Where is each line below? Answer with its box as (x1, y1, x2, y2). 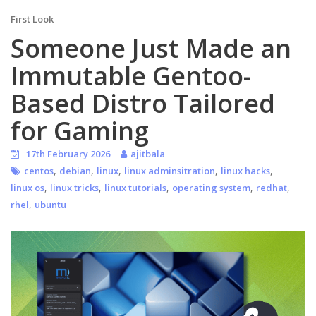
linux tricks (50, 181, 99, 195)
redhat (256, 181, 287, 195)
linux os (11, 181, 44, 195)
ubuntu (35, 198, 66, 212)
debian (59, 164, 91, 178)
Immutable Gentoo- (11, 59, 251, 94)
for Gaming (11, 114, 149, 149)
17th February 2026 (26, 147, 110, 161)
